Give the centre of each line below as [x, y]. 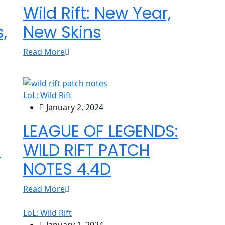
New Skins [62, 32]
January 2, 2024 [74, 108]
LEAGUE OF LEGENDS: [101, 131]
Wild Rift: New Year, [97, 13]
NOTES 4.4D [67, 169]
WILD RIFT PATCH [87, 150]
